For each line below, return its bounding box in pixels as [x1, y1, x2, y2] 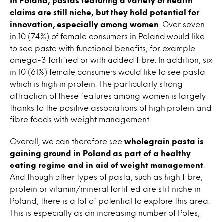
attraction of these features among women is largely [10, 92, 206, 99]
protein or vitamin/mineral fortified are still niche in [10, 185, 201, 192]
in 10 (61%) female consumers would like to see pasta [10, 68, 205, 75]
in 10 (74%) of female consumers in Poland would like [10, 33, 205, 39]
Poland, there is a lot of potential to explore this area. [10, 197, 210, 204]
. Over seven [159, 21, 205, 27]
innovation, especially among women [10, 21, 159, 27]
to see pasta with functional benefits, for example [10, 45, 195, 51]
